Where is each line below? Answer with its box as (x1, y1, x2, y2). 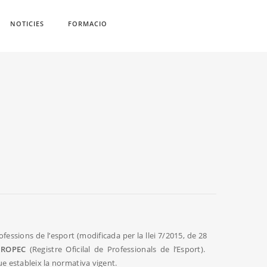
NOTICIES (10, 19, 44, 28)
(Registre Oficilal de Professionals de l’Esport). (26, 244, 207, 255)
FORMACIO (67, 19, 107, 28)
